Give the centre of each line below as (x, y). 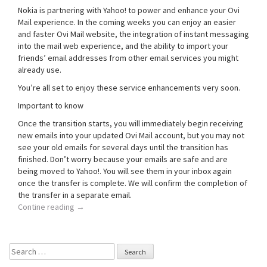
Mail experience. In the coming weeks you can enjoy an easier (127, 22)
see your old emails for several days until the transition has (123, 147)
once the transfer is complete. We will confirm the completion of (133, 183)
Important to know (51, 105)
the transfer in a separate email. (75, 195)
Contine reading (47, 207)
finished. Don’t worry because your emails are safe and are (123, 159)
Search (22, 249)
